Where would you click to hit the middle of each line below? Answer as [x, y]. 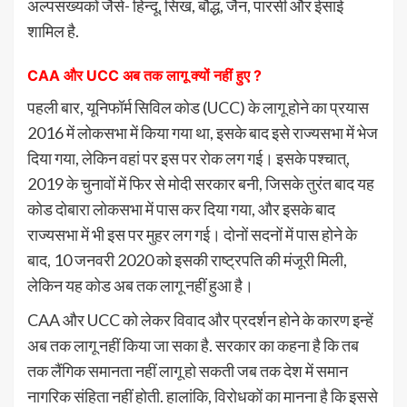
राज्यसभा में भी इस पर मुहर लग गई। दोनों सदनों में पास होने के [192, 234]
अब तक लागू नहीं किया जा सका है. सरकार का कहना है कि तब [193, 345]
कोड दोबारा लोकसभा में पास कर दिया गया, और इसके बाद [181, 209]
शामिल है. [53, 31]
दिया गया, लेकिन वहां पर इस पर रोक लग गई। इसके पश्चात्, [189, 158]
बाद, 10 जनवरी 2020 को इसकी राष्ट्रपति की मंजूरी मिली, [187, 260]
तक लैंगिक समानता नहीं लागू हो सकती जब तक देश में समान [188, 371]
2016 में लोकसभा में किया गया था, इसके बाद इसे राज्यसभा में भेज [203, 133]
